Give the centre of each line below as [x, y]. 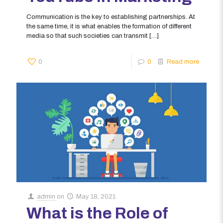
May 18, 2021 [96, 196]
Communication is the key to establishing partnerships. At [111, 17]
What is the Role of [97, 213]
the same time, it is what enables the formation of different [109, 26]
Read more [183, 61]
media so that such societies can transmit [87, 36]
